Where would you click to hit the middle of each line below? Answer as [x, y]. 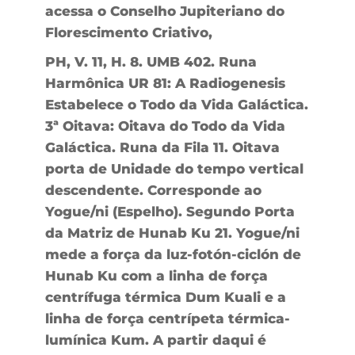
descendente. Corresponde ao [153, 190]
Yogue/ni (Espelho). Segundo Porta [170, 211]
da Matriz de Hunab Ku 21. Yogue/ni [172, 233]
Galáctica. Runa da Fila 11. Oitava [162, 147]
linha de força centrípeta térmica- [167, 318]
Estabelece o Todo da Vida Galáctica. [176, 104]
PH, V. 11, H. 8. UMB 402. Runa [151, 61]
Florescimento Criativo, [128, 32]
